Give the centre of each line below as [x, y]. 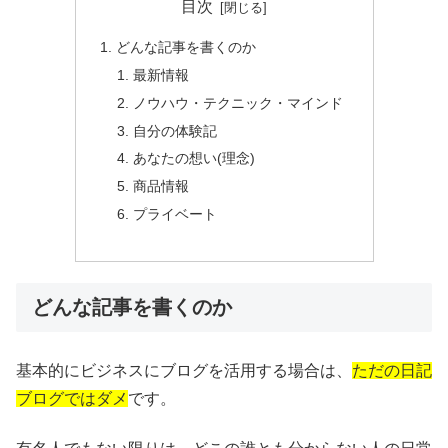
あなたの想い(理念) [194, 158]
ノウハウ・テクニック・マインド [238, 102]
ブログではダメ [72, 398]
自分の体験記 [175, 130]
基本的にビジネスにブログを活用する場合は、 [184, 370]
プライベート [175, 214]
